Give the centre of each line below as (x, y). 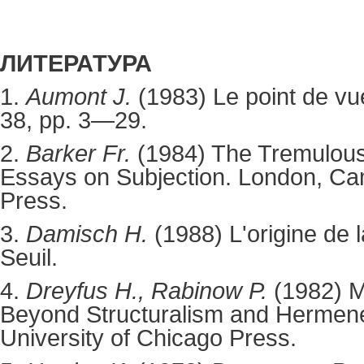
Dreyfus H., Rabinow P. (150, 291)
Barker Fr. (82, 154)
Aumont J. (82, 97)
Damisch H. (87, 234)
